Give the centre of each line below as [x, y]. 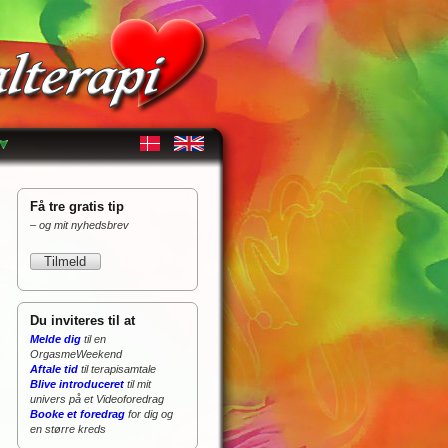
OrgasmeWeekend [76, 353]
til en [93, 338]
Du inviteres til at [82, 320]
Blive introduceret [77, 383]
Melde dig [55, 338]
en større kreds [68, 428]
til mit [137, 383]
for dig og [149, 413]
